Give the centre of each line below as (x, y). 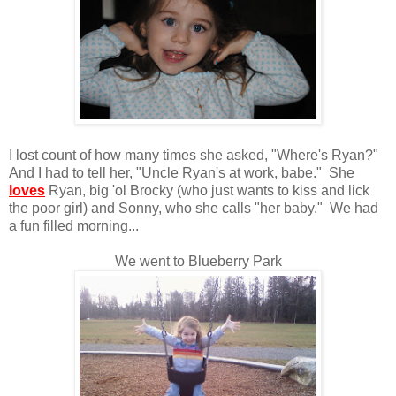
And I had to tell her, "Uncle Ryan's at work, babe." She (182, 172)
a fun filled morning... (74, 225)
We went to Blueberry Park (198, 261)
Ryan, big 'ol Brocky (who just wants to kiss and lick (209, 190)
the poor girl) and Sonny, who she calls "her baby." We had (194, 208)
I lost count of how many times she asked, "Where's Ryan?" (195, 155)
